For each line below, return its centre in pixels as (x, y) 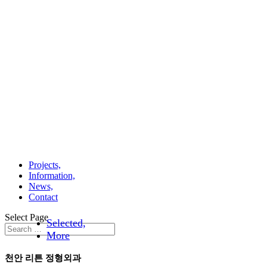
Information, (52, 176)
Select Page (27, 217)
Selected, (66, 223)
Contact (43, 197)
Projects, (45, 165)
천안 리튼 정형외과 (43, 257)
